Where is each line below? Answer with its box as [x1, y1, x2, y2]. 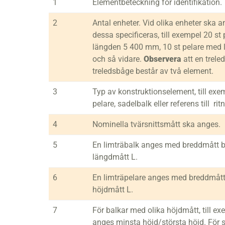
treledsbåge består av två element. [92, 66, 213, 76]
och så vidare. [92, 54, 144, 64]
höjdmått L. [92, 185, 133, 194]
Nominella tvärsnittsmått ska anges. [92, 120, 220, 129]
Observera [144, 54, 181, 64]
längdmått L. [92, 152, 138, 162]
